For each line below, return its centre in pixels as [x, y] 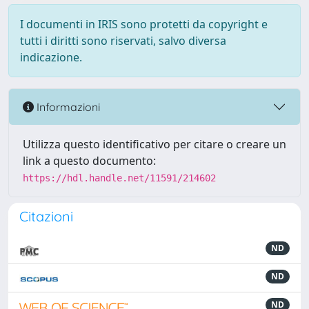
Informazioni [67, 107]
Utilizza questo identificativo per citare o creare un [154, 144]
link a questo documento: [89, 161]
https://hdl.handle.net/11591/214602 [119, 178]
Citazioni [46, 216]
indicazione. [51, 57]
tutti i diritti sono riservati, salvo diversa [123, 41]
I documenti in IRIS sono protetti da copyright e [144, 24]
